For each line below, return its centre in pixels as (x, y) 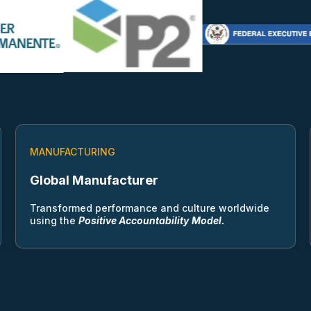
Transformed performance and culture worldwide (149, 208)
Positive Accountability (133, 221)
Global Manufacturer (94, 180)
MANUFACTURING (72, 152)
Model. (208, 221)
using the (52, 221)
